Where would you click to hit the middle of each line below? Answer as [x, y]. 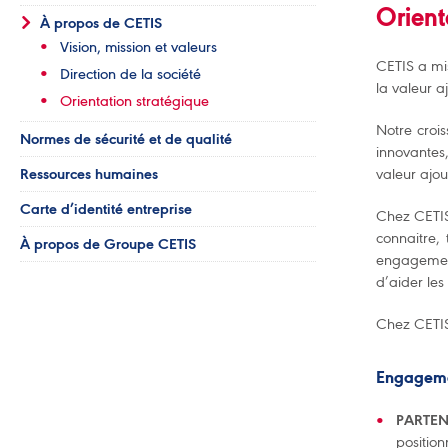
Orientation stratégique [134, 101]
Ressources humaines [89, 174]
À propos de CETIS [101, 23]
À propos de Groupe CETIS [108, 244]
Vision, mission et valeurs [138, 47]
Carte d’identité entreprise [106, 209]
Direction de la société [130, 74]
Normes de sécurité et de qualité [126, 139]
